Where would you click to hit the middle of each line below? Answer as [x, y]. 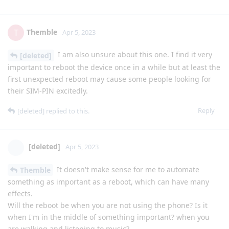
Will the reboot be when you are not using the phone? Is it [108, 205]
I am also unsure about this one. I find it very [134, 54]
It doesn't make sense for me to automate [127, 169]
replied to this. [67, 111]
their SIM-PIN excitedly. [48, 90]
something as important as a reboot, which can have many [108, 182]
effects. [20, 194]
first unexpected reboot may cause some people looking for [109, 79]
